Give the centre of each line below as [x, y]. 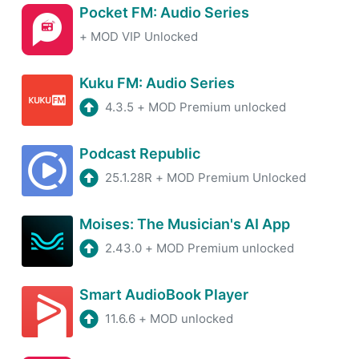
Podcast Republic [140, 153]
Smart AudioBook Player [164, 294]
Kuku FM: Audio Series [157, 83]
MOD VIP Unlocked [144, 36]
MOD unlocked [192, 318]
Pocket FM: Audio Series [164, 12]
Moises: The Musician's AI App [185, 224]
